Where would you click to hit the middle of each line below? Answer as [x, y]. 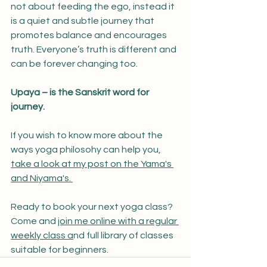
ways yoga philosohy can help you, [87, 150]
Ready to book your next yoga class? [93, 207]
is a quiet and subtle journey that [83, 21]
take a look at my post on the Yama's [92, 164]
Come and [34, 221]
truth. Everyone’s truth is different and [94, 49]
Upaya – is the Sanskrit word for [81, 92]
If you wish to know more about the [88, 135]
